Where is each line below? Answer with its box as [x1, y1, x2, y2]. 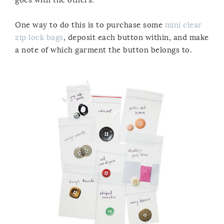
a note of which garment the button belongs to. [15, 45, 192, 54]
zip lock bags [15, 32, 63, 42]
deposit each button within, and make [65, 32, 209, 42]
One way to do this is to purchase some [15, 20, 165, 29]
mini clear [164, 20, 202, 29]
